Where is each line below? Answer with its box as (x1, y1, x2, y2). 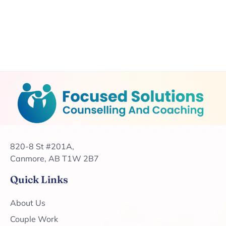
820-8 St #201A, (10, 141, 74, 152)
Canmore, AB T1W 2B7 (10, 153, 99, 164)
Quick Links (10, 173, 68, 186)
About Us (10, 198, 45, 208)
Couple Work (10, 214, 58, 224)
